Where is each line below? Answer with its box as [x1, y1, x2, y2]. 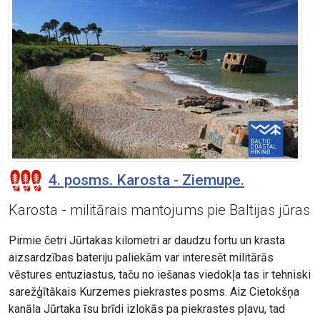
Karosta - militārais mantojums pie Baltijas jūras [9, 201, 310, 219]
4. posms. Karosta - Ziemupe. [49, 171, 244, 189]
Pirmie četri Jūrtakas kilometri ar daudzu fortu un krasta [9, 234, 285, 248]
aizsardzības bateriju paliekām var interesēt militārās [9, 251, 274, 265]
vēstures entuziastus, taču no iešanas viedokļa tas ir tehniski [9, 268, 311, 282]
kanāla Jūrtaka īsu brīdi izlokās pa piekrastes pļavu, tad [9, 302, 285, 316]
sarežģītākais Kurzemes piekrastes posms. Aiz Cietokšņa [9, 285, 299, 299]
